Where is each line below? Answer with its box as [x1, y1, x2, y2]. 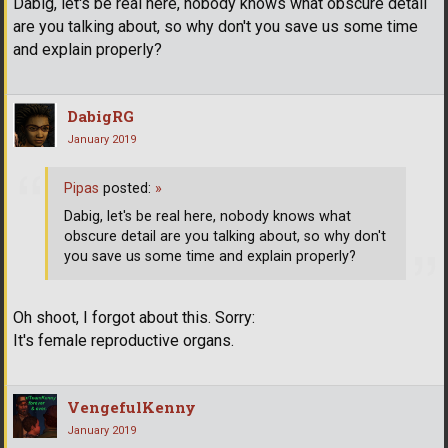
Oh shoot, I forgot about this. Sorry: [13, 307, 255, 327]
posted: [99, 180, 155, 198]
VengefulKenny [67, 396, 196, 417]
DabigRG [67, 106, 134, 127]
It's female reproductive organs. [13, 330, 234, 350]
